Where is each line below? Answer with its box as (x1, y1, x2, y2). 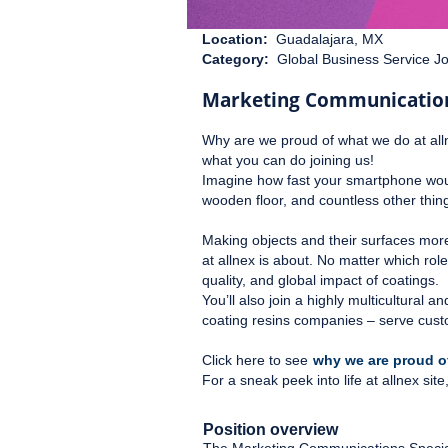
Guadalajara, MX (276, 31, 383, 47)
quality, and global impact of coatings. (202, 272, 439, 288)
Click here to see (202, 352, 312, 368)
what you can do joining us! (202, 152, 374, 168)
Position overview (203, 421, 338, 438)
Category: (202, 51, 277, 67)
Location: (202, 31, 276, 47)
